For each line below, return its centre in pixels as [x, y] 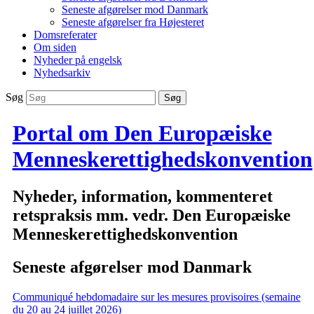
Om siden [55, 48]
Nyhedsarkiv [62, 73]
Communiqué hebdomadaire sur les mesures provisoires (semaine [156, 297]
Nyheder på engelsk [78, 60]
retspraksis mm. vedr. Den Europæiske [151, 216]
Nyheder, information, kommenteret [142, 197]
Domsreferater [65, 35]
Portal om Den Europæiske [142, 133]
